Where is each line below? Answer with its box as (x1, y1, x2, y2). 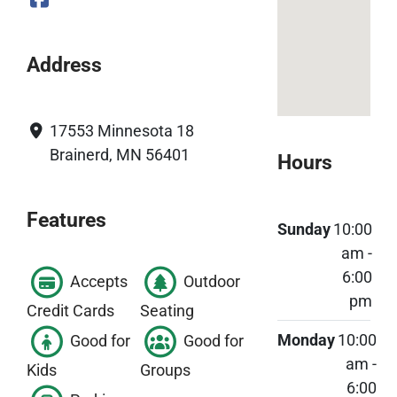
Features (27, 206, 106, 232)
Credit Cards (27, 301, 114, 321)
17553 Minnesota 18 (50, 121, 195, 140)
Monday (276, 330, 335, 349)
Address (27, 51, 102, 77)
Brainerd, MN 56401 (50, 144, 191, 164)
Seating (140, 301, 195, 321)
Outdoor (180, 271, 241, 291)
